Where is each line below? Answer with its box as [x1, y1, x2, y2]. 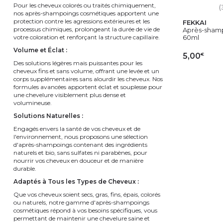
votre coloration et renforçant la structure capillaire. [13, 33, 160, 41]
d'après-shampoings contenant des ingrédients [13, 140, 147, 148]
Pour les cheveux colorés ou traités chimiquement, [13, 1, 156, 9]
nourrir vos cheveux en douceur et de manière [13, 156, 143, 164]
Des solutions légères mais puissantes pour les [13, 59, 142, 67]
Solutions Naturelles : [13, 111, 83, 119]
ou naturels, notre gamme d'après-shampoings [13, 198, 149, 206]
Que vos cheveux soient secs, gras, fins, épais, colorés [13, 190, 160, 198]
